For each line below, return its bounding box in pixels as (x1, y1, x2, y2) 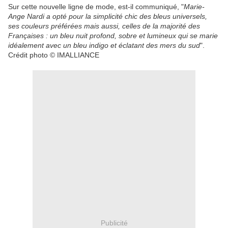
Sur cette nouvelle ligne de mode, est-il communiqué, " (8, 3, 184, 11)
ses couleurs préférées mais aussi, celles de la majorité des (8, 22, 200, 31)
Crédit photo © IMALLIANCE (8, 51, 99, 60)
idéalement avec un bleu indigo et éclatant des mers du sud (8, 41, 200, 50)
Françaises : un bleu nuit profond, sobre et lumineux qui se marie (8, 32, 218, 40)
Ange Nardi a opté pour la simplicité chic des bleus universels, (8, 12, 207, 21)
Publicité (100, 218, 128, 227)
